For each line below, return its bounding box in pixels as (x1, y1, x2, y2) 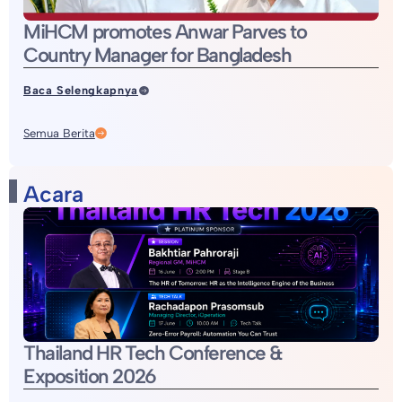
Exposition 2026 (23, 364, 156, 389)
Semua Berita (23, 127, 95, 141)
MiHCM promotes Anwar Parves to (23, 20, 307, 45)
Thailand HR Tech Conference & (23, 341, 283, 366)
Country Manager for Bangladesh (23, 43, 292, 68)
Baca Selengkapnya (23, 83, 138, 98)
